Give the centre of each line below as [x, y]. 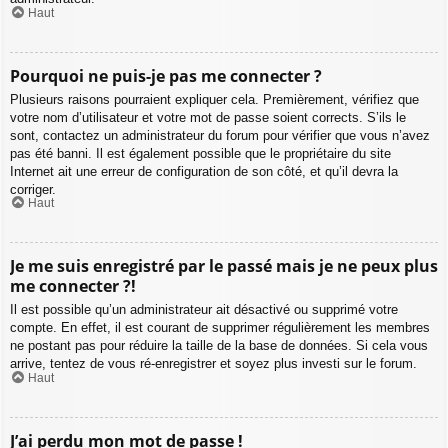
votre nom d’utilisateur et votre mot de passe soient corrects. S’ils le [208, 117]
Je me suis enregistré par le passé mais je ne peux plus [224, 266]
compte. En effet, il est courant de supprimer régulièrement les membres [220, 328]
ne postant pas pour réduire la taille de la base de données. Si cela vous [219, 346]
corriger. [33, 189]
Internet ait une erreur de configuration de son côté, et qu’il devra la [204, 171]
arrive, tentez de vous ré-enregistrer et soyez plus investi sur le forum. [213, 364]
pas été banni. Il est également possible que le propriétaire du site [200, 153]
